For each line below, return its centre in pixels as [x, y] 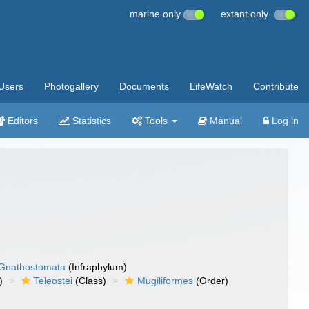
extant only [247, 14]
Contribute [276, 86]
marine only [157, 14]
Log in [284, 121]
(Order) [211, 281]
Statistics [90, 121]
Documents [144, 86]
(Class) [90, 281]
